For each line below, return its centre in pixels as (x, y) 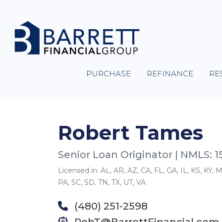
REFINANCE (170, 74)
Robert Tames (131, 133)
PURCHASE (109, 74)
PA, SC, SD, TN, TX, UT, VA (102, 182)
